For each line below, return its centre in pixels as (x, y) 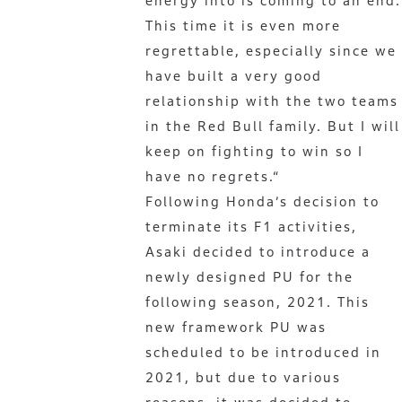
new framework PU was (236, 327)
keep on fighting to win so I (254, 151)
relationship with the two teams (272, 100)
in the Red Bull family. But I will (273, 126)
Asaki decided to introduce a (258, 251)
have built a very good (234, 75)
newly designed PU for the (249, 276)
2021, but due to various (243, 377)
